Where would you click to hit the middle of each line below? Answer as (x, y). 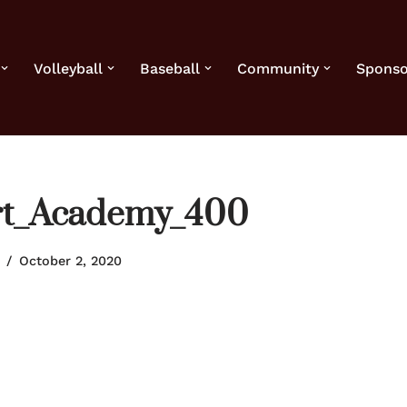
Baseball (170, 68)
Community (278, 68)
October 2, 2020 (70, 261)
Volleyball (68, 68)
